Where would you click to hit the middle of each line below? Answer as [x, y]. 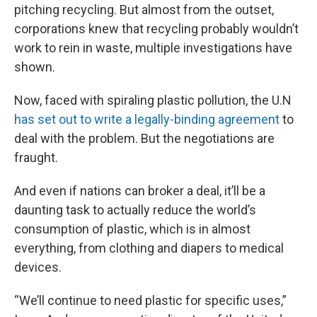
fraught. [36, 157]
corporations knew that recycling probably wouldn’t [156, 29]
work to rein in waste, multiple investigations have [153, 48]
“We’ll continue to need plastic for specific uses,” [150, 300]
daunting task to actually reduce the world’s [135, 210]
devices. [38, 267]
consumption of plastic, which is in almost [132, 229]
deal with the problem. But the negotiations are [144, 138]
